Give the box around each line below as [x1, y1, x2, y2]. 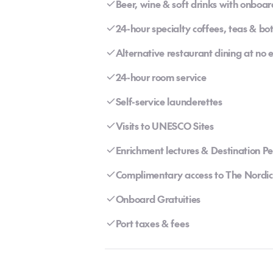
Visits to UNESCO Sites [115, 119, 214, 132]
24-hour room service [115, 70, 207, 83]
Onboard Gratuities [115, 192, 200, 205]
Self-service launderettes [115, 94, 222, 108]
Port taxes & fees [115, 216, 190, 230]
